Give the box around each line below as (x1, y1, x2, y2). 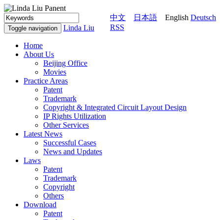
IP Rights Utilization (43, 112, 106, 120)
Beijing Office (43, 59, 87, 67)
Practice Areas (24, 77, 68, 85)
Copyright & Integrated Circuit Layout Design (43, 103, 187, 111)
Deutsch (191, 13, 216, 22)
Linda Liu (63, 24, 94, 32)
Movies (43, 68, 66, 76)
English (157, 13, 191, 22)
